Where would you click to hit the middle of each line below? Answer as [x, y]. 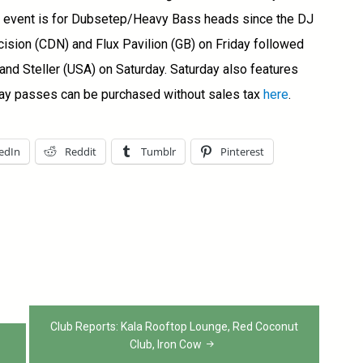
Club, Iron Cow [165, 344]
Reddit [81, 151]
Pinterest [242, 151]
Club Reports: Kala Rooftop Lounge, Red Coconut [174, 326]
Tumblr [158, 151]
